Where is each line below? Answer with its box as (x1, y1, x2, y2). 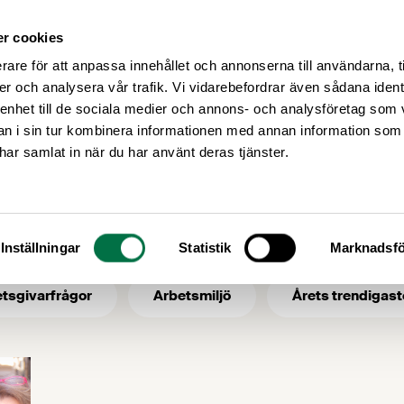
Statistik (179, 240, 232, 255)
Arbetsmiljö (153, 286, 231, 305)
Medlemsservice (167, 30, 280, 53)
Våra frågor (316, 30, 390, 53)
